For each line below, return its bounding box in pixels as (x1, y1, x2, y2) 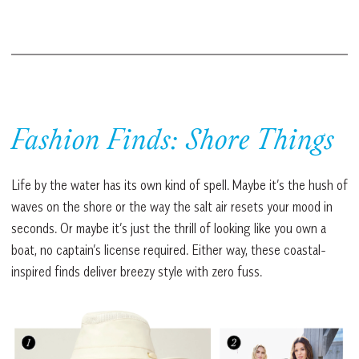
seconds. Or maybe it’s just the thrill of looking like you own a (11, 220, 326, 236)
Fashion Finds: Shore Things (11, 126, 334, 159)
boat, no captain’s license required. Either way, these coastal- (11, 241, 326, 258)
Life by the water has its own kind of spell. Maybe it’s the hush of (11, 176, 348, 193)
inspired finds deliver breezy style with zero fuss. (11, 263, 262, 280)
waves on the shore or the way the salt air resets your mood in (11, 198, 333, 215)
